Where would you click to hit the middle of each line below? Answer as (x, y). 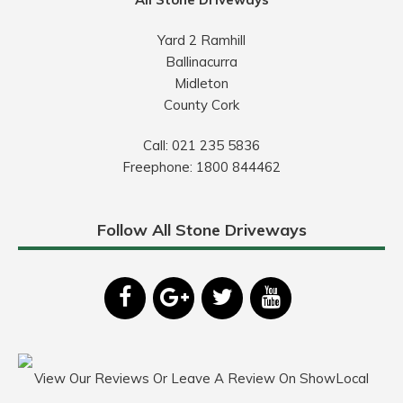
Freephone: (159, 167)
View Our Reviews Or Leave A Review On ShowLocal (201, 379)
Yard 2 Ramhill (201, 40)
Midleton (201, 84)
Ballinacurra (201, 62)
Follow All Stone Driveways (201, 230)
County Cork (201, 105)
